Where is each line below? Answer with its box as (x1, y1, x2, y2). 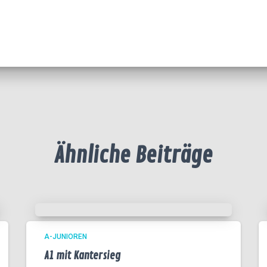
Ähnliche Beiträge (54, 142, 213, 169)
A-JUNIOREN (44, 232, 87, 241)
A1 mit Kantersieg (44, 249, 120, 262)
